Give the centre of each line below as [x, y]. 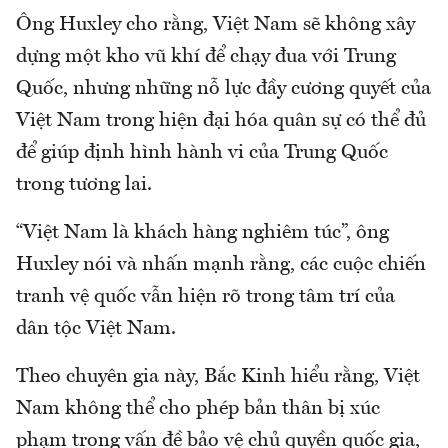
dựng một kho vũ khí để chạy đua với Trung [206, 57]
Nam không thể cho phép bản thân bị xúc [198, 409]
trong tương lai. [84, 185]
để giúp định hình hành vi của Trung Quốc [202, 153]
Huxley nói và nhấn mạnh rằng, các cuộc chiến [221, 265]
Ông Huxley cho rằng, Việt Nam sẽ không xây [215, 25]
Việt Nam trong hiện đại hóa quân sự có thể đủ [221, 121]
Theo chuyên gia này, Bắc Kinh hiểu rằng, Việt [218, 377]
